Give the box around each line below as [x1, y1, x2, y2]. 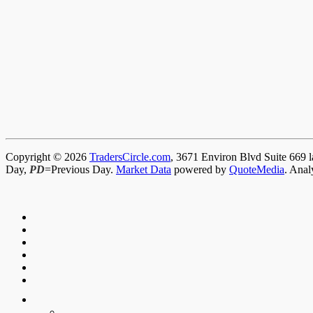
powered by [171, 163, 229, 176]
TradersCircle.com [89, 151, 170, 163]
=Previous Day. [45, 163, 116, 176]
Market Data [116, 163, 171, 176]
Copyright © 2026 [6, 151, 89, 163]
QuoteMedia [229, 163, 284, 176]
